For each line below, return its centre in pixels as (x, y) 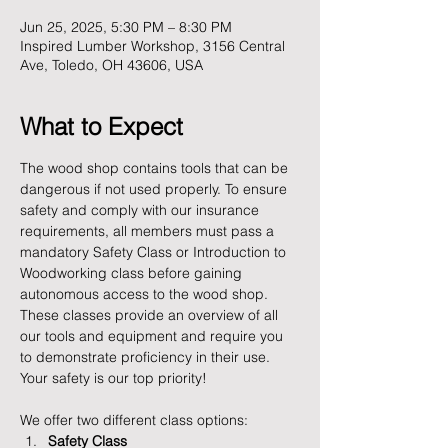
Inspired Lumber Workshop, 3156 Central (152, 46)
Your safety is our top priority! (113, 378)
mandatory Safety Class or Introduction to (155, 252)
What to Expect (101, 126)
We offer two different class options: (134, 420)
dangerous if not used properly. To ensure (155, 189)
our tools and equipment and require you (153, 336)
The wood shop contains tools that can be (156, 168)
